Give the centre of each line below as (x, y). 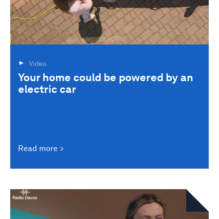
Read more (38, 148)
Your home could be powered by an (106, 77)
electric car (47, 89)
